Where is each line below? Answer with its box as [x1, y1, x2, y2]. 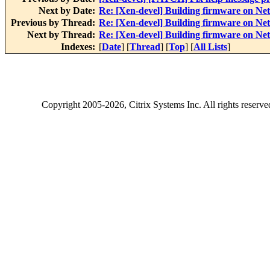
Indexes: [61, 42, 98, 52]
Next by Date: [39, 5, 98, 16]
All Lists [193, 42, 227, 52]
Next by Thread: [27, 30, 98, 40]
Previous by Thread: [11, 17, 98, 28]
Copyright [42, 99, 83, 110]
